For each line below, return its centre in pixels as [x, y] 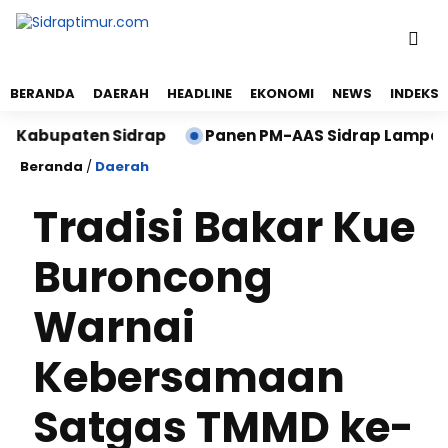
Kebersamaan [189, 377]
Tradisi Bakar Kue [224, 227]
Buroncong [153, 277]
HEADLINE [199, 93]
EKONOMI [282, 93]
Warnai [114, 327]
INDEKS [414, 93]
